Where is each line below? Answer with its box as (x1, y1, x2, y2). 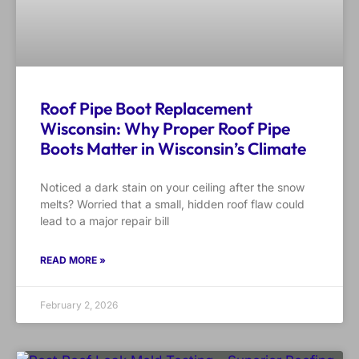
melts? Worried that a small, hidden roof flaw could (40, 197, 305, 212)
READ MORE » (40, 254, 106, 267)
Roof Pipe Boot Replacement (40, 98, 252, 119)
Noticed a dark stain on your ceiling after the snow (40, 180, 305, 195)
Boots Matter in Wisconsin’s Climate (40, 138, 306, 159)
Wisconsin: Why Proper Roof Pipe (40, 118, 290, 139)
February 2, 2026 (40, 299, 118, 312)
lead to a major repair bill (40, 214, 169, 228)
